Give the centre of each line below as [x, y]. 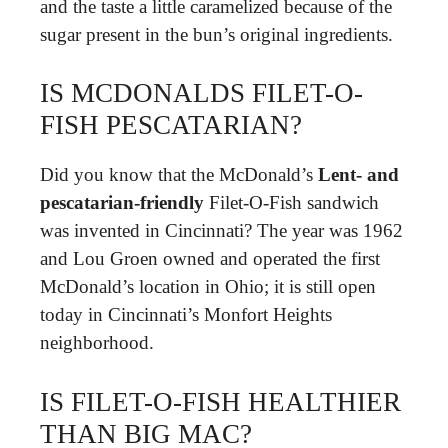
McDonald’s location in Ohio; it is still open [208, 286]
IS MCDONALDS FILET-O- [201, 93]
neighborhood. [97, 342]
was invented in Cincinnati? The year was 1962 [221, 230]
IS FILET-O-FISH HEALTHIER [220, 401]
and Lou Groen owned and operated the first [210, 258]
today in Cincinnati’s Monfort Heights [186, 314]
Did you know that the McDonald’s [179, 174]
